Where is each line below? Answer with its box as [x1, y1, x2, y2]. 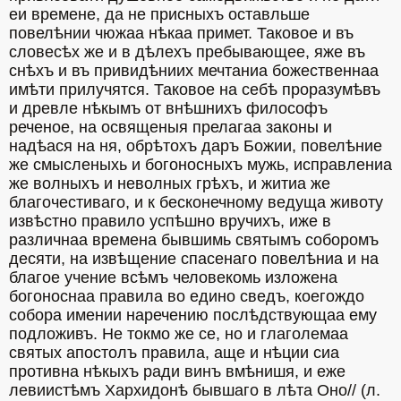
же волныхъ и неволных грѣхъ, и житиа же [9, 175, 330, 192]
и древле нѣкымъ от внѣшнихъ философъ [9, 99, 328, 117]
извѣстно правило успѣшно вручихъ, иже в [9, 212, 331, 230]
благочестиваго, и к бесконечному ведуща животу [9, 193, 383, 211]
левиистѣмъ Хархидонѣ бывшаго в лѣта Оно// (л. [9, 381, 380, 399]
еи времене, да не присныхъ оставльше [9, 5, 310, 23]
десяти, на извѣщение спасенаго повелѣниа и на [9, 250, 379, 268]
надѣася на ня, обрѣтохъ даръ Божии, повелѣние [9, 137, 382, 155]
